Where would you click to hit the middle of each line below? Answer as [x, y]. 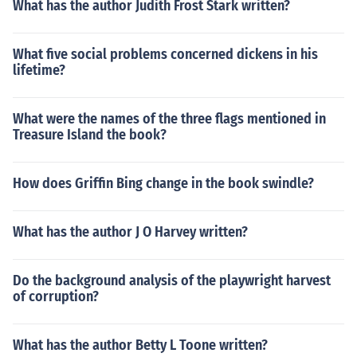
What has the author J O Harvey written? [130, 232]
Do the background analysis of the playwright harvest [172, 280]
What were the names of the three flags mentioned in [169, 119]
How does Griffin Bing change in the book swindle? [163, 183]
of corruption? [56, 296]
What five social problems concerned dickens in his [165, 54]
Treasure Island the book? [90, 135]
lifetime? [39, 70]
